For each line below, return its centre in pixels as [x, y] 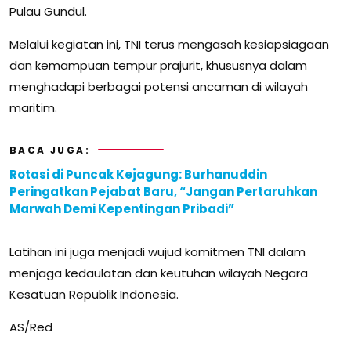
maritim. [33, 107]
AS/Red [31, 327]
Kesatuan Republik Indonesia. [94, 294]
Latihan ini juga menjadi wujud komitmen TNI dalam [157, 251]
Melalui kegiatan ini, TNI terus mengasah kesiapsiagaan [169, 44]
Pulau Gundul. [48, 11]
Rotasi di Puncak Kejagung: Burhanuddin [138, 174]
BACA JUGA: [50, 150]
